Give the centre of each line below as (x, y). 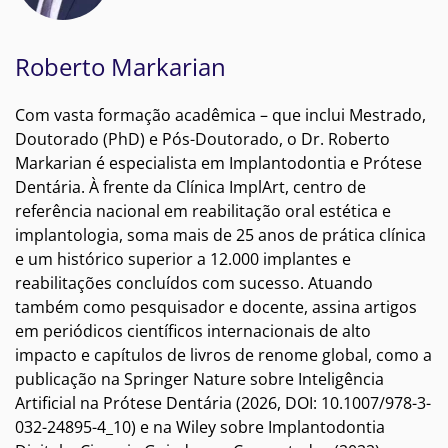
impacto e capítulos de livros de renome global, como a (223, 354)
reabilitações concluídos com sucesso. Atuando (194, 282)
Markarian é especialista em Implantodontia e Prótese (218, 162)
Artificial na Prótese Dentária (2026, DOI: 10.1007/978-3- (223, 402)
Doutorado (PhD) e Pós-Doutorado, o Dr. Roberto (202, 138)
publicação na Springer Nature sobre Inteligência (199, 378)
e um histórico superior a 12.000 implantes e (183, 258)
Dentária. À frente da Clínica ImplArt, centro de (190, 186)
